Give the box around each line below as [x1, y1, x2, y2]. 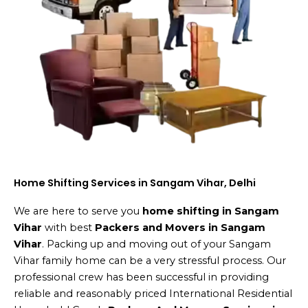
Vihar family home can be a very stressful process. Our [14, 254, 286, 267]
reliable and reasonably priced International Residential [14, 287, 292, 300]
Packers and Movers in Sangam [95, 221, 265, 234]
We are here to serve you [14, 204, 142, 217]
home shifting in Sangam [142, 204, 279, 217]
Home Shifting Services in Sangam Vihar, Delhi [14, 175, 256, 190]
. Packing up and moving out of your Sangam [42, 237, 271, 250]
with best [45, 221, 95, 234]
